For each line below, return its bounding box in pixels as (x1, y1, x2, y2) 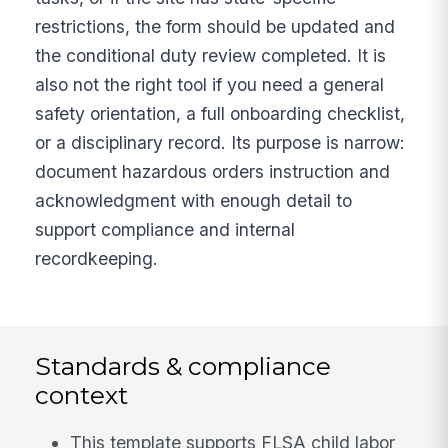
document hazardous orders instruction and (35, 160, 391, 182)
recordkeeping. (35, 247, 159, 269)
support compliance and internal (35, 218, 296, 240)
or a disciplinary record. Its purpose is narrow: (35, 131, 406, 153)
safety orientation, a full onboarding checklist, (35, 102, 406, 124)
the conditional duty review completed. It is (35, 44, 387, 66)
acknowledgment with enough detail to (35, 189, 353, 211)
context (35, 379, 129, 410)
